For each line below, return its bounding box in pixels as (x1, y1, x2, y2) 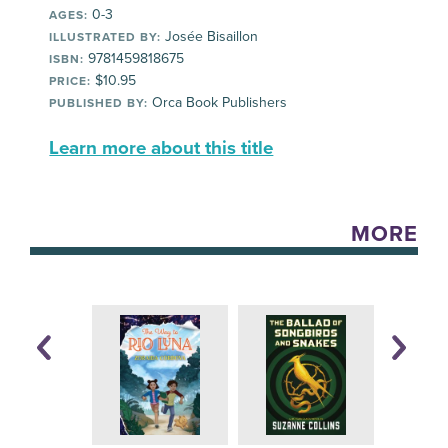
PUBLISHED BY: (49, 96, 149, 110)
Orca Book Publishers (148, 94, 288, 111)
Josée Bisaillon (161, 28, 259, 45)
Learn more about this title (49, 137, 274, 159)
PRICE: (49, 74, 92, 88)
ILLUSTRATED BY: (49, 30, 162, 44)
